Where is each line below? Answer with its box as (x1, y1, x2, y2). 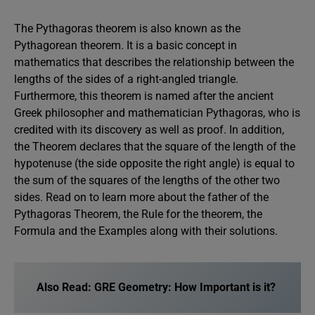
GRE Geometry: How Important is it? (94, 281, 276, 294)
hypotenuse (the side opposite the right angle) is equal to (14, 157, 295, 170)
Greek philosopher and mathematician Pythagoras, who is (14, 106, 300, 120)
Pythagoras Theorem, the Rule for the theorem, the (14, 207, 262, 221)
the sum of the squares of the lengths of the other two (14, 174, 280, 187)
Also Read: (37, 281, 94, 294)
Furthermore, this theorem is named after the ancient (14, 89, 274, 103)
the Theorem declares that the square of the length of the (14, 140, 295, 153)
